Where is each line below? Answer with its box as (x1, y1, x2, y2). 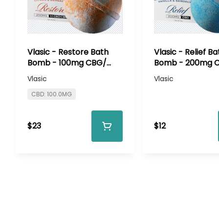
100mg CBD (27, 67, 71, 79)
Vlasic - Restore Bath (27, 46, 109, 58)
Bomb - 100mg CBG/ (27, 57, 107, 68)
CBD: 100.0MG (31, 89, 72, 98)
